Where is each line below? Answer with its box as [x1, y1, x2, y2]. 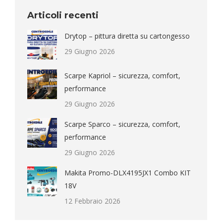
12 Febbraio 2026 [64, 196, 120, 206]
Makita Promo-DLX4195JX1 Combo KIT [64, 168, 191, 178]
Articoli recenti [27, 10, 99, 21]
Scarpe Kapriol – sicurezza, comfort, [64, 71, 180, 81]
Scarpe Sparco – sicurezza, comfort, [64, 119, 180, 129]
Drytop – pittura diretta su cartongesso [64, 31, 190, 41]
